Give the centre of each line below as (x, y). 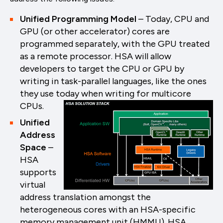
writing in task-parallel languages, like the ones (113, 81)
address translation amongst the (85, 197)
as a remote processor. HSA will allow (96, 56)
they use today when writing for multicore (106, 93)
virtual (33, 184)
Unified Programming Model (78, 19)
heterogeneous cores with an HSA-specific (108, 209)
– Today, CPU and (173, 19)
